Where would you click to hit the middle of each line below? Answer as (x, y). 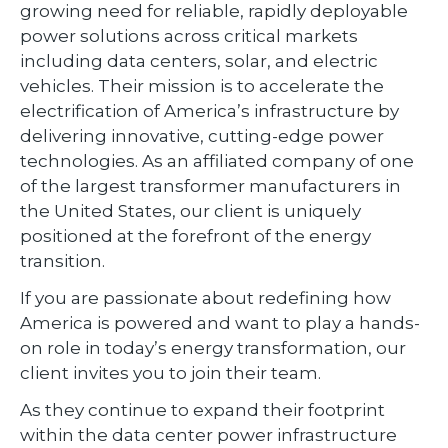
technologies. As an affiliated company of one (217, 160)
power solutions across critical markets (189, 35)
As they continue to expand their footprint (202, 409)
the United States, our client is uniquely (190, 210)
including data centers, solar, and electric (199, 60)
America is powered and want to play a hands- (220, 322)
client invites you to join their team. (170, 372)
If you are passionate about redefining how (205, 297)
